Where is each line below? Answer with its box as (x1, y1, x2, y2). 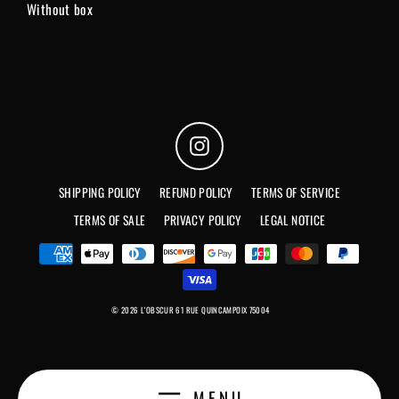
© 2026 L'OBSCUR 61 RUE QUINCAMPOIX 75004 (111, 304, 270, 317)
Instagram (209, 133, 256, 151)
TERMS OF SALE (73, 211, 146, 230)
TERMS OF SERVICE (250, 183, 340, 202)
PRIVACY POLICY (163, 211, 242, 230)
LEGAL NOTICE (259, 211, 326, 230)
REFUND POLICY (159, 183, 233, 202)
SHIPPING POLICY (59, 183, 142, 202)
